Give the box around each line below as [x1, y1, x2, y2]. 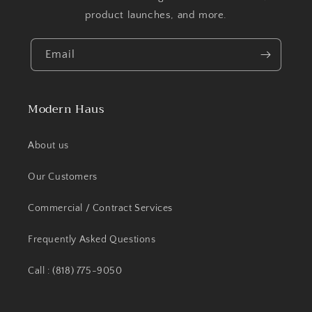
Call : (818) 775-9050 [28, 265, 123, 276]
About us [28, 140, 69, 151]
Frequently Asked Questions [28, 234, 156, 245]
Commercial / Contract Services [28, 203, 173, 214]
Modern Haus [28, 100, 104, 119]
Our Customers [28, 171, 97, 182]
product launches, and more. [84, 9, 228, 21]
